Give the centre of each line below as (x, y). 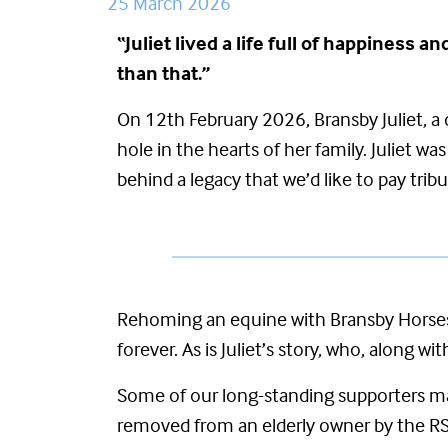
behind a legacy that (200, 178)
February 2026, (249, 118)
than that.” (163, 72)
